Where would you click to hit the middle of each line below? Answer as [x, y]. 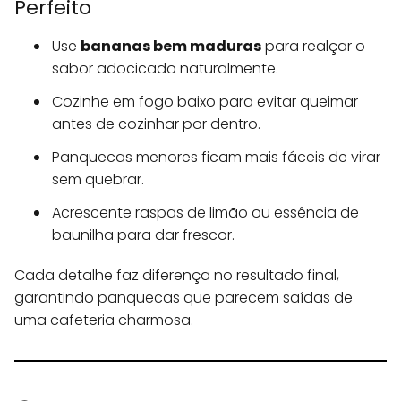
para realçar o [313, 47]
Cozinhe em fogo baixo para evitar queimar [205, 102]
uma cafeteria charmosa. [104, 320]
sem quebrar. [98, 180]
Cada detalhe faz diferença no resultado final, [177, 276]
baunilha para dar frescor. [143, 235]
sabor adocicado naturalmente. [165, 69]
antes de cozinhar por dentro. [156, 124]
